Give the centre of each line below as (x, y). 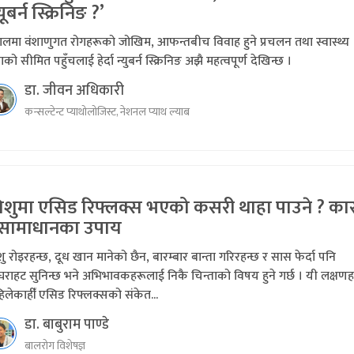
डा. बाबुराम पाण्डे (67, 325)
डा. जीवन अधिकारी (74, 91)
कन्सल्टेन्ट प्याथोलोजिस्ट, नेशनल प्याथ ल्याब (107, 112)
